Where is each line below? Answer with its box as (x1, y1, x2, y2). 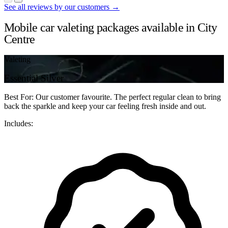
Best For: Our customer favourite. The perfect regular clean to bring (4, 92, 221, 101)
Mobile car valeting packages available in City (4, 20, 217, 34)
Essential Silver (4, 73, 64, 84)
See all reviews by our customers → (4, 2, 120, 11)
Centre (4, 32, 35, 46)
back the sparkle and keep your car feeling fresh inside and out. (4, 101, 206, 110)
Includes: (4, 119, 33, 128)
